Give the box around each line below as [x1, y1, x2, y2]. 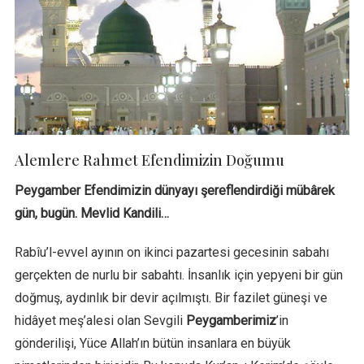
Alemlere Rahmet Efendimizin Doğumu [14, 149, 284, 170]
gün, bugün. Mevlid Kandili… [14, 205, 169, 221]
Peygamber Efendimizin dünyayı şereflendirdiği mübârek [14, 182, 335, 198]
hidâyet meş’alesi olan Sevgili [14, 312, 186, 328]
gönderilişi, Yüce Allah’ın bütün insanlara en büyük [14, 335, 291, 351]
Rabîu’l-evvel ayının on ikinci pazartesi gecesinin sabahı [14, 244, 329, 260]
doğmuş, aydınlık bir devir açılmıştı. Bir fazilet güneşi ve [14, 289, 327, 305]
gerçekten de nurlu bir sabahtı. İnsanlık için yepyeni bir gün [14, 266, 343, 283]
